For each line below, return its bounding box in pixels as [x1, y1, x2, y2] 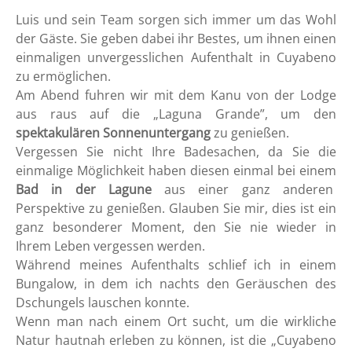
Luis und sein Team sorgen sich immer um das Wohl [16, 10, 336, 28]
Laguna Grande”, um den [158, 104, 337, 123]
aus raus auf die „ [16, 104, 159, 123]
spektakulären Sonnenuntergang [16, 123, 211, 141]
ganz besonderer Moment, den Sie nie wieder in [16, 218, 336, 236]
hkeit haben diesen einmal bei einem [115, 161, 336, 179]
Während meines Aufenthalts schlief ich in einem [16, 255, 336, 273]
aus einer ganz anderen [151, 180, 337, 198]
